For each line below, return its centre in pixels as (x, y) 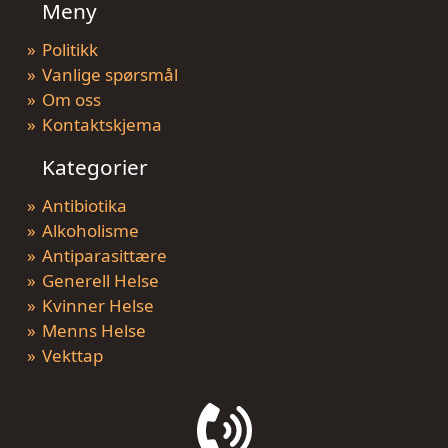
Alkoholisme (90, 230)
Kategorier (95, 167)
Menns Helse (94, 330)
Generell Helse (100, 280)
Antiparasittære (104, 255)
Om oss (71, 99)
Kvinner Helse (98, 305)
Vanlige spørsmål (110, 74)
